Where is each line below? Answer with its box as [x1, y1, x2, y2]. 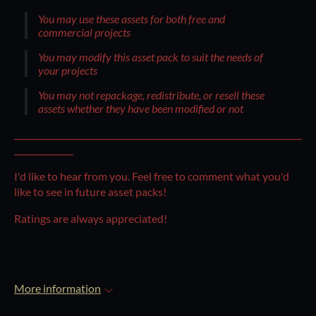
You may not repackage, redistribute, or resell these [38, 88, 265, 102]
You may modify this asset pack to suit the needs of [38, 50, 263, 64]
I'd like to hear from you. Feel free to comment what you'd [14, 169, 289, 183]
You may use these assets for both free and [38, 12, 225, 26]
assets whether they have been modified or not [38, 102, 243, 116]
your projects [38, 63, 97, 78]
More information [14, 281, 101, 296]
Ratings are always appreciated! [14, 212, 167, 226]
